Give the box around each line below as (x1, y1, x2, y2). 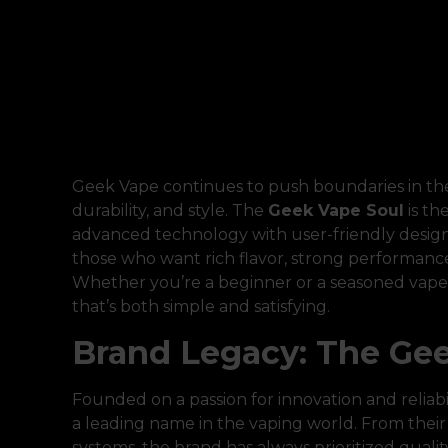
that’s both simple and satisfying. (72, 297, 330, 317)
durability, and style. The (72, 201, 268, 221)
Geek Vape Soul (268, 201, 404, 221)
